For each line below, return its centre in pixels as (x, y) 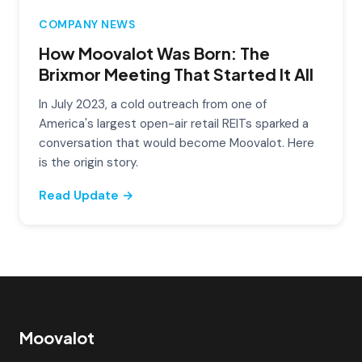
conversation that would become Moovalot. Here (177, 143)
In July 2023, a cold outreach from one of (153, 104)
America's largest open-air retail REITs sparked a (174, 123)
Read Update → (86, 195)
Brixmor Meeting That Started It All (176, 74)
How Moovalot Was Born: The (154, 53)
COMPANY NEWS (87, 24)
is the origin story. (88, 162)
